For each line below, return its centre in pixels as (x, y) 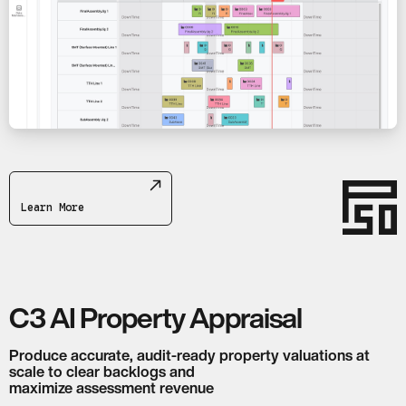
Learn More (53, 207)
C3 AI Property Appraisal (155, 317)
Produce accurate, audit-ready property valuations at (189, 355)
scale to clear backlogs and (102, 371)
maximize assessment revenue (111, 387)
